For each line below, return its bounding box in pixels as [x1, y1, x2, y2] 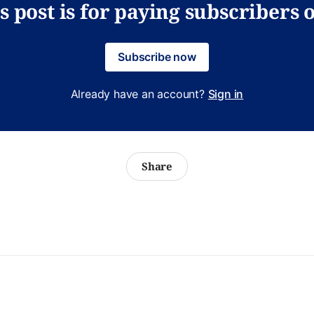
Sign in [207, 86, 244, 101]
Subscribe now [118, 49, 196, 64]
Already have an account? [70, 86, 208, 101]
